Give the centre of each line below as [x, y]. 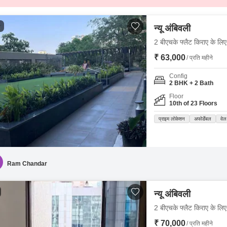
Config [178, 76]
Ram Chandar [27, 163]
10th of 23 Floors [193, 103]
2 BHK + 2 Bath [191, 83]
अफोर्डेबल [203, 119]
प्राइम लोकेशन [172, 119]
